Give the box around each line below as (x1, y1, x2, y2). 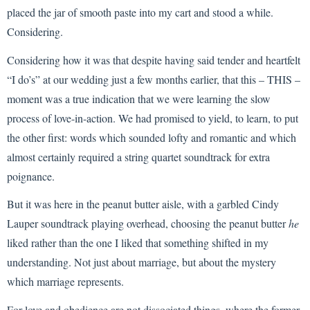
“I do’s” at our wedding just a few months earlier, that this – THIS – (7, 71, 300, 86)
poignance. (7, 168, 55, 183)
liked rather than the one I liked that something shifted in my (7, 235, 268, 250)
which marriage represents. (7, 274, 124, 289)
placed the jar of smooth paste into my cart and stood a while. (7, 5, 273, 20)
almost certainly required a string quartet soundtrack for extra (7, 149, 270, 164)
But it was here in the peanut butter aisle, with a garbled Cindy (7, 197, 279, 212)
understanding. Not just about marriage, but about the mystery (7, 255, 276, 270)
